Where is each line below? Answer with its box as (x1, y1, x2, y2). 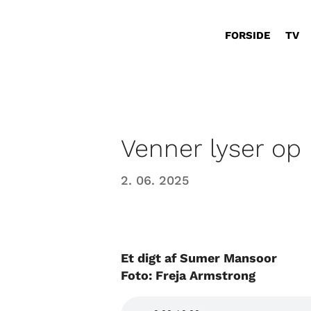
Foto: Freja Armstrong (121, 267, 256, 283)
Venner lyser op (121, 133, 302, 163)
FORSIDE (225, 28, 271, 42)
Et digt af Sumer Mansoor (121, 250, 278, 265)
